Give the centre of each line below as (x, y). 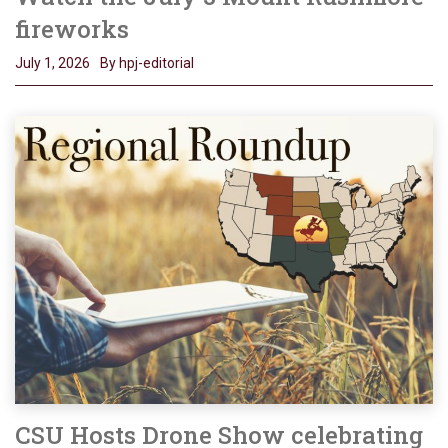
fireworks (72, 29)
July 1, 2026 (52, 63)
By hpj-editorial (147, 63)
